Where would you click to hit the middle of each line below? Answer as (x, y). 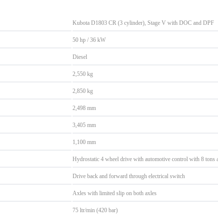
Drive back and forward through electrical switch (129, 176)
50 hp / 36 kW (89, 40)
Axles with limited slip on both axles (115, 193)
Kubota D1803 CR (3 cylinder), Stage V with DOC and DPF (143, 23)
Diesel (80, 57)
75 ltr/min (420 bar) (95, 210)
